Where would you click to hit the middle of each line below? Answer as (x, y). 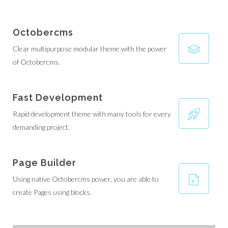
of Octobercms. (36, 62)
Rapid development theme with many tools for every (92, 114)
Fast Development (58, 97)
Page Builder (45, 163)
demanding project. (41, 127)
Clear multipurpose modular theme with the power (90, 49)
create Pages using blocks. (52, 192)
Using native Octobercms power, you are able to (86, 179)
